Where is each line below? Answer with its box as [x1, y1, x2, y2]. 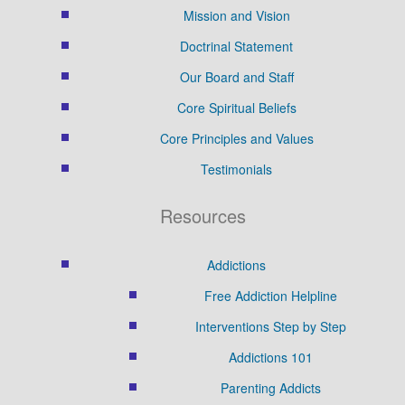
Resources [159, 202, 246, 229]
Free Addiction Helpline [203, 286, 337, 305]
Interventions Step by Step [194, 316, 346, 335]
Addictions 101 [228, 347, 313, 366]
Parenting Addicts [220, 378, 321, 397]
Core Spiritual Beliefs [176, 98, 297, 117]
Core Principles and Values [159, 128, 314, 147]
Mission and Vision [183, 5, 290, 24]
